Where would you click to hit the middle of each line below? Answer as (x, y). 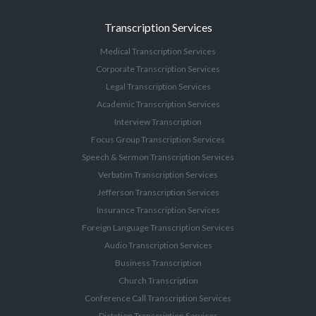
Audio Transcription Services (158, 245)
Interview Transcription (158, 122)
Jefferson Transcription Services (158, 192)
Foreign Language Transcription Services (158, 227)
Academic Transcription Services (158, 104)
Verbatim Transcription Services (158, 175)
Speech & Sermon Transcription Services (158, 157)
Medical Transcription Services (158, 51)
